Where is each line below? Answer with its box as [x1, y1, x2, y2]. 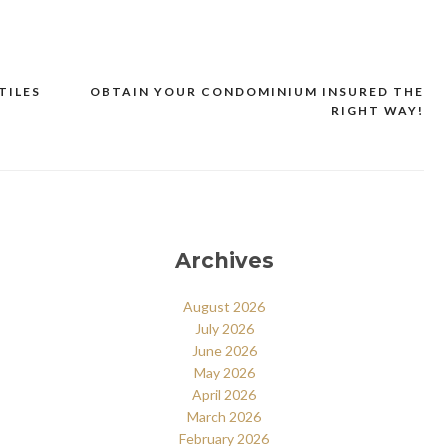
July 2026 [194, 319, 254, 337]
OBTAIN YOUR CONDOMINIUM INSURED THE [90, 83, 424, 99]
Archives [174, 248, 274, 274]
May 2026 [193, 363, 255, 381]
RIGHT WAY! [331, 102, 424, 118]
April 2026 [192, 385, 256, 403]
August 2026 [183, 297, 265, 315]
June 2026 [191, 341, 257, 359]
